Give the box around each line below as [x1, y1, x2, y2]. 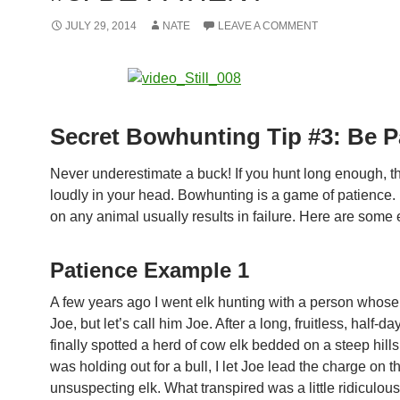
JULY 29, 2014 [65, 20, 137, 32]
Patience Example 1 [50, 258, 249, 282]
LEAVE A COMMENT [218, 20, 318, 32]
